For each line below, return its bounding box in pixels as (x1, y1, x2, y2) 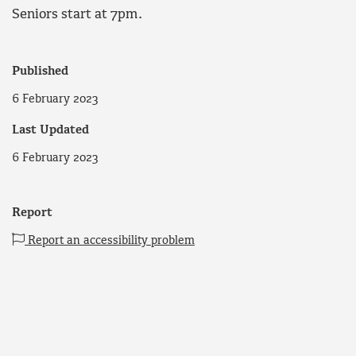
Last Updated (12, 124, 89, 137)
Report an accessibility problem (25, 234, 195, 247)
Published (12, 65, 68, 79)
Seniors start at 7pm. (12, 7, 143, 23)
